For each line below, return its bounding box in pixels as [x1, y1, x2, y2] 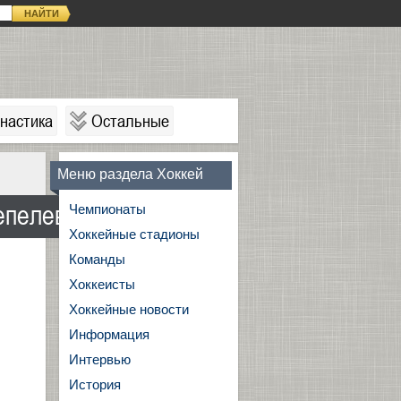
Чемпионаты [69, 201, 146, 217]
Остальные [91, 110, 169, 132]
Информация [69, 327, 149, 342]
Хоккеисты [69, 277, 135, 292]
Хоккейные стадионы [69, 226, 200, 242]
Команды [69, 252, 125, 267]
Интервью [69, 352, 131, 367]
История [69, 377, 121, 392]
